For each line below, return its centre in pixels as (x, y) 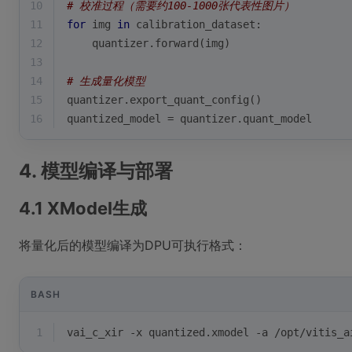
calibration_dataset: (196, 24)
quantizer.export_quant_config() (164, 100)
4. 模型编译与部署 (96, 171)
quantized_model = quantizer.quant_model (189, 119)
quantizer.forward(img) (148, 43)
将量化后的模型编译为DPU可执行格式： (133, 245)
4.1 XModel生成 (83, 208)
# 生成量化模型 (106, 81)
